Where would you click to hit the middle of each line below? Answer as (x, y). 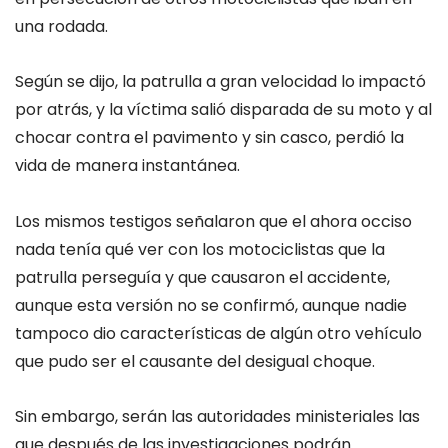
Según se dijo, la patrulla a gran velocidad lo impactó (220, 82)
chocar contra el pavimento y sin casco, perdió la (209, 138)
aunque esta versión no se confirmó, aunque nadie (211, 305)
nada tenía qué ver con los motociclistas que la (200, 249)
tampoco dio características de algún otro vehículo (218, 333)
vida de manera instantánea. (127, 166)
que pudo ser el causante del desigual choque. (195, 361)
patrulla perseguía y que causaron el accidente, (202, 277)
